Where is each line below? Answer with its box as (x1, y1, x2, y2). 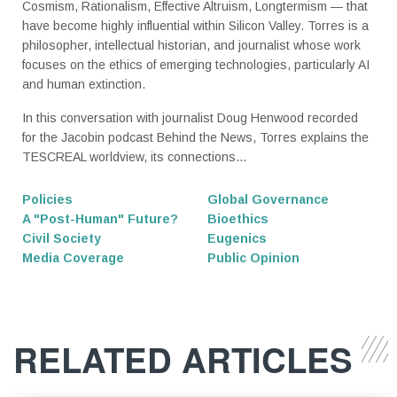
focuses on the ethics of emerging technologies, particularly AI (22, 58, 370, 73)
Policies (22, 192, 73, 207)
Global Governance (207, 192, 329, 207)
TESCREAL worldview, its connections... (22, 150, 246, 165)
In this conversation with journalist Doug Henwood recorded (22, 111, 358, 126)
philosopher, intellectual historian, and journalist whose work (22, 38, 361, 53)
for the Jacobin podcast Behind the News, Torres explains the (22, 130, 369, 145)
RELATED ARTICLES (13, 334, 353, 384)
